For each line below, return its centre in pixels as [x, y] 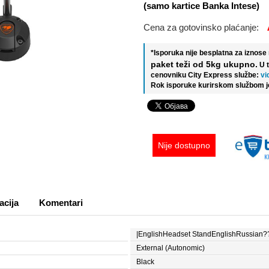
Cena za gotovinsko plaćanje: [202, 28]
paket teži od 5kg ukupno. [204, 65]
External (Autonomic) [171, 248]
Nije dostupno [184, 146]
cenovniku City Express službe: [205, 75]
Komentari [61, 203]
